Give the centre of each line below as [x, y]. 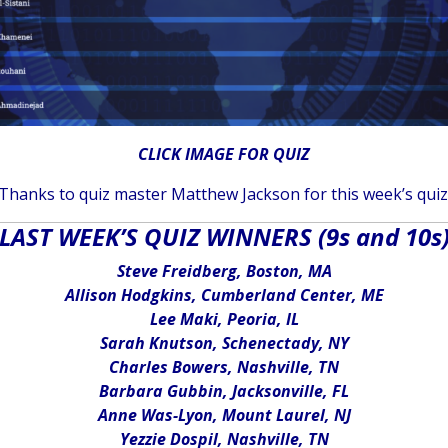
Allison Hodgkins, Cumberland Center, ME [224, 295]
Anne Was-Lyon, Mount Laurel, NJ [224, 415]
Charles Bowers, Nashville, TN [224, 367]
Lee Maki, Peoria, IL [224, 319]
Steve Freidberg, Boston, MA [224, 271]
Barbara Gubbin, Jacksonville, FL [224, 391]
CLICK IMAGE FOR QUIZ [224, 154]
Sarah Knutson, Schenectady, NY [224, 343]
